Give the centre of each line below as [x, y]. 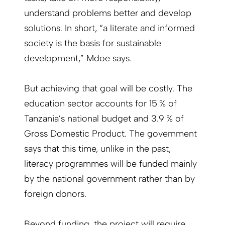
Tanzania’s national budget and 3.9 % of [104, 119]
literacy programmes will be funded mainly [110, 164]
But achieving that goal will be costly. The [108, 89]
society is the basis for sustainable [93, 43]
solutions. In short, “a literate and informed [109, 28]
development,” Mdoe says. [78, 59]
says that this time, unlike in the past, [97, 149]
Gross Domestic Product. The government [110, 134]
